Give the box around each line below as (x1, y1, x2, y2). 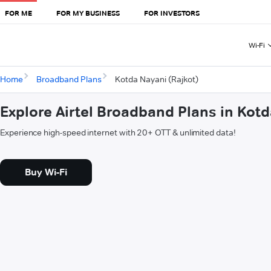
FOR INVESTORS (144, 8, 200, 18)
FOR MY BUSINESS (56, 8, 120, 18)
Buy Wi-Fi (25, 166, 67, 178)
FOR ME (5, 8, 32, 18)
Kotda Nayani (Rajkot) (114, 74, 198, 85)
